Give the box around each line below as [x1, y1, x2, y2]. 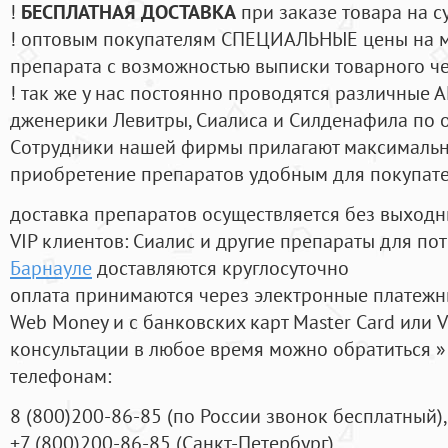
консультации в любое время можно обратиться [10, 335, 436, 363]
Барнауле [10, 254, 92, 282]
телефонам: [10, 362, 111, 390]
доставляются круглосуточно [92, 254, 349, 282]
